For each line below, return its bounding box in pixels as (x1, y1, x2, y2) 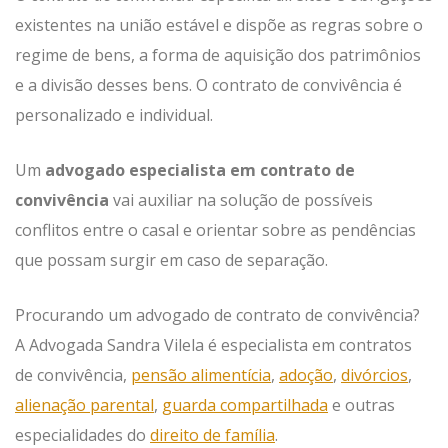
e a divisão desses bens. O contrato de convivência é (15, 74, 402, 96)
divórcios (341, 364, 408, 386)
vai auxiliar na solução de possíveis (109, 189, 373, 211)
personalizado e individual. (15, 104, 213, 126)
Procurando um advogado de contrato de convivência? (15, 304, 420, 326)
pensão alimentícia (131, 364, 271, 386)
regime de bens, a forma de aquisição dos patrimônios (15, 44, 421, 66)
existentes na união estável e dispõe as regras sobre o (15, 14, 423, 36)
